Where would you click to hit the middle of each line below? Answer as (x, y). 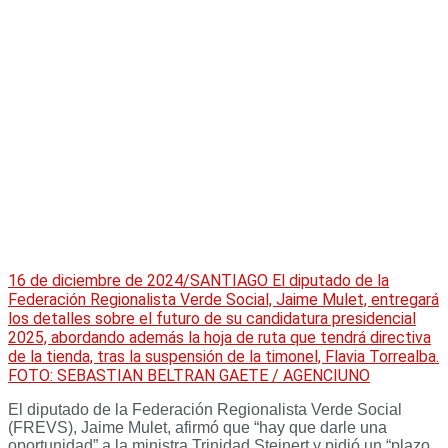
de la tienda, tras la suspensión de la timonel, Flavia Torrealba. (223, 357)
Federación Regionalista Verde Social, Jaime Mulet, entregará (223, 300)
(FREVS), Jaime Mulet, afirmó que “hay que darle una (197, 428)
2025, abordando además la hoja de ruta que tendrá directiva (219, 338)
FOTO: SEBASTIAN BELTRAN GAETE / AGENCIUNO (189, 376)
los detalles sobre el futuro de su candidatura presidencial (212, 319)
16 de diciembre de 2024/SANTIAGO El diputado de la (198, 281)
